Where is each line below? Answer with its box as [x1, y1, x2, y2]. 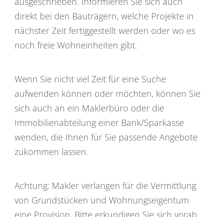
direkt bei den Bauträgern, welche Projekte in [15, 10, 194, 22]
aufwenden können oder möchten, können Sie [15, 87, 201, 99]
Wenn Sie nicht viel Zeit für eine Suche [15, 73, 166, 85]
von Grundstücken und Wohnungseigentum [15, 194, 189, 206]
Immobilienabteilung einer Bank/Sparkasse [15, 116, 184, 128]
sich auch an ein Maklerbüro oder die [15, 102, 164, 114]
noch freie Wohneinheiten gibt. [15, 39, 137, 51]
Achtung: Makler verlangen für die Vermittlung [15, 179, 196, 191]
